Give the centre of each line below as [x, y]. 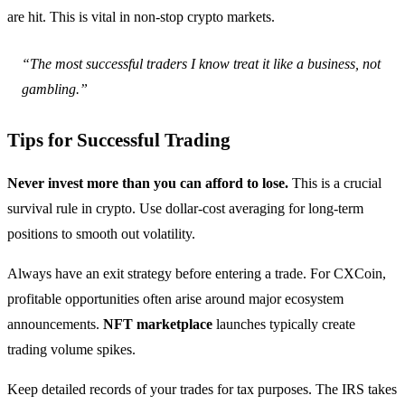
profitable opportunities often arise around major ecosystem [175, 299]
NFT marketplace [158, 325]
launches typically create [284, 325]
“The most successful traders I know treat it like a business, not [201, 64]
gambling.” [55, 89]
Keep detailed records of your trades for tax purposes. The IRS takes [202, 390]
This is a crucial [335, 184]
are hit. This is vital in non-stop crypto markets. [141, 17]
